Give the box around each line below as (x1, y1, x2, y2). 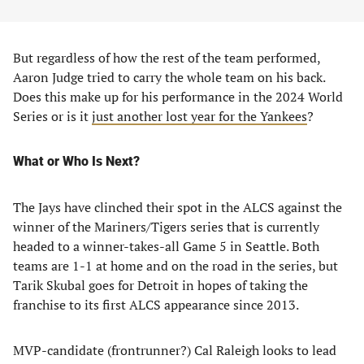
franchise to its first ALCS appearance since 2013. (13, 295, 299, 314)
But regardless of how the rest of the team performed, (13, 48, 320, 67)
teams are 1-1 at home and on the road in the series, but (13, 256, 338, 275)
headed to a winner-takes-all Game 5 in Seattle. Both (13, 236, 319, 255)
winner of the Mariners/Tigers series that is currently (13, 217, 319, 236)
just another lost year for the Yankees (92, 106, 307, 125)
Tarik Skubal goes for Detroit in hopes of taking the (13, 275, 308, 294)
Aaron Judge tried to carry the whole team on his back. (13, 67, 325, 86)
